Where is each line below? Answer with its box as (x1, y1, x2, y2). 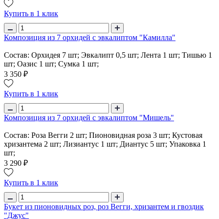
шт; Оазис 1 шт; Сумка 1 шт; (4, 59, 99, 68)
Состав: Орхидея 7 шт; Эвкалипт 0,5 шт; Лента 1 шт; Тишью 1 (4, 50, 212, 59)
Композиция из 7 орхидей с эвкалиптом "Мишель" (4, 113, 174, 122)
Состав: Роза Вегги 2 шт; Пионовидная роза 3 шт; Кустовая (4, 131, 202, 139)
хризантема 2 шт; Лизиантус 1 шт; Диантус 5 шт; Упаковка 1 (4, 139, 206, 148)
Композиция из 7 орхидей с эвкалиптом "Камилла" (4, 33, 175, 42)
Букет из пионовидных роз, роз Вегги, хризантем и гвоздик (4, 202, 204, 211)
